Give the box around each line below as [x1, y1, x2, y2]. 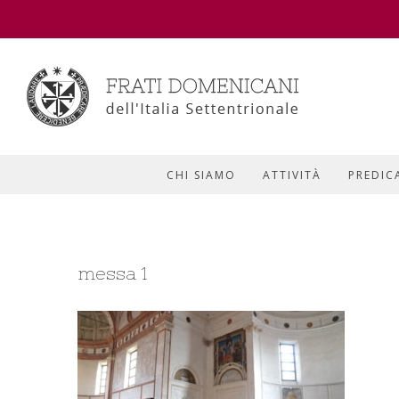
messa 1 [77, 263, 148, 283]
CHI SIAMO [166, 167, 236, 183]
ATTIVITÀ [262, 167, 322, 183]
